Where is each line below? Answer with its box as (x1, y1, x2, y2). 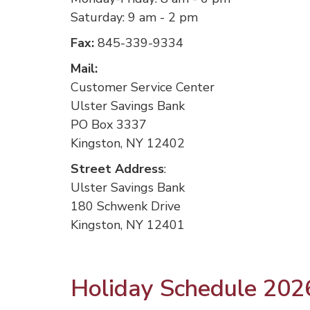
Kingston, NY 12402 (71, 135, 185, 152)
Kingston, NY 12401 (71, 217, 185, 233)
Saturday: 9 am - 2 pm (71, 9, 198, 26)
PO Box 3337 (71, 116, 147, 133)
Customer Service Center (71, 79, 215, 95)
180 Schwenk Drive (71, 198, 181, 215)
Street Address (71, 161, 164, 177)
